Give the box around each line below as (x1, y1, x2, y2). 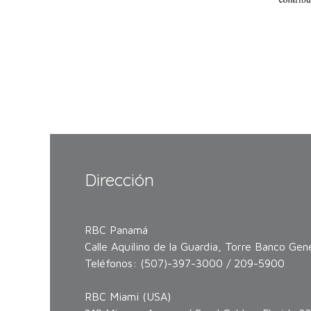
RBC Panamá (85, 224, 151, 237)
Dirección (85, 169, 154, 191)
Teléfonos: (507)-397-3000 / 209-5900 (85, 257, 285, 270)
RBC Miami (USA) (85, 290, 171, 303)
